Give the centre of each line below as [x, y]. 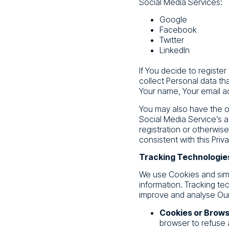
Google [173, 20]
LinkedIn [175, 50]
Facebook [178, 30]
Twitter [172, 40]
